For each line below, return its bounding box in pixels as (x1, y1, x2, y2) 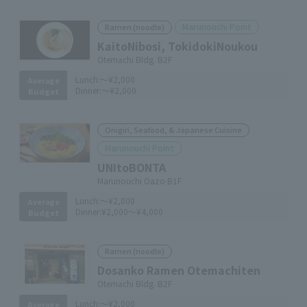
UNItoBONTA (97, 159, 166, 175)
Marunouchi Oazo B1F (97, 175, 182, 186)
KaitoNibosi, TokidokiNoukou (97, 38, 258, 54)
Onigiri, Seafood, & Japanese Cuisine (105, 124, 242, 135)
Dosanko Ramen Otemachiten (97, 262, 260, 278)
